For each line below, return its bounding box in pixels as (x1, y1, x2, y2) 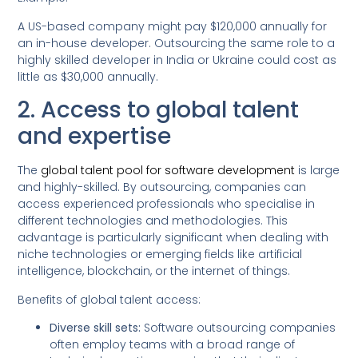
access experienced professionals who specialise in (18, 196, 316, 213)
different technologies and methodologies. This (18, 213, 288, 229)
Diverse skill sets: (50, 319, 141, 336)
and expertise (18, 121, 172, 153)
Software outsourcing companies (141, 319, 336, 336)
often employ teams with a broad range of (50, 336, 296, 352)
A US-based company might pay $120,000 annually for (18, 18, 328, 34)
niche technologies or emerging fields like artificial (18, 246, 303, 263)
